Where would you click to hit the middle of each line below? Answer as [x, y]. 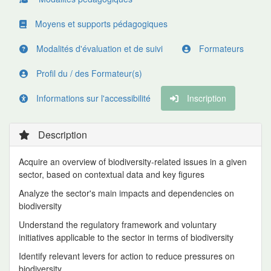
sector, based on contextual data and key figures [112, 174]
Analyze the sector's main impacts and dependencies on [126, 193]
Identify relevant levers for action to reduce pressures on [127, 256]
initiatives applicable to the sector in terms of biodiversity [126, 237]
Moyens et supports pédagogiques [100, 24]
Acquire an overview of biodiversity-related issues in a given [133, 162]
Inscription [205, 98]
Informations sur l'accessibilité [92, 98]
